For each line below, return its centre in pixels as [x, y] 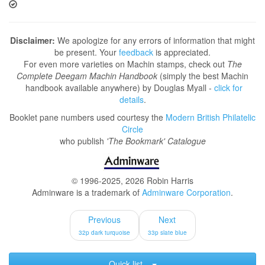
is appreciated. [182, 52]
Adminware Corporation [186, 192]
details [131, 99]
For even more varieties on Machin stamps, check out [125, 64]
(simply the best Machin [203, 76]
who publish [83, 141]
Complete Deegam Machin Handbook [87, 76]
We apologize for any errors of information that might [155, 40]
